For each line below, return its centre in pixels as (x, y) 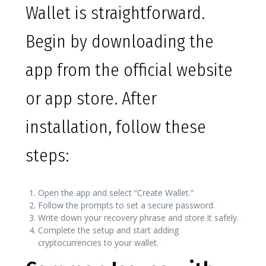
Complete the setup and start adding (108, 230)
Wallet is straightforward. (115, 13)
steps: (47, 156)
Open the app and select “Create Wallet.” (116, 193)
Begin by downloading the (120, 42)
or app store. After (91, 99)
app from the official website (129, 70)
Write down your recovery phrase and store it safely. (138, 218)
